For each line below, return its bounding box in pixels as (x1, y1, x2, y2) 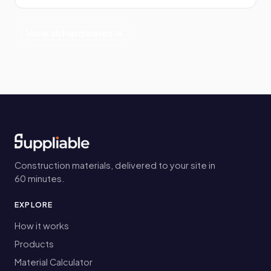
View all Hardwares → (26, 27, 123, 39)
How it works (15, 220, 69, 232)
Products (15, 238, 54, 250)
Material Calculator (15, 256, 93, 268)
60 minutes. (15, 173, 65, 184)
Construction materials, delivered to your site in (15, 160, 215, 171)
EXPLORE (15, 200, 53, 210)
